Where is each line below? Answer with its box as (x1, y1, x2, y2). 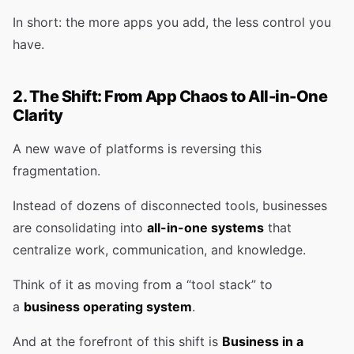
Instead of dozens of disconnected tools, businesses (13, 198, 327, 213)
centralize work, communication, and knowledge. (13, 242, 306, 258)
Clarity (13, 106, 63, 125)
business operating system (24, 299, 192, 314)
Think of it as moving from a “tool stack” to (13, 277, 273, 292)
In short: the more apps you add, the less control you (13, 14, 331, 30)
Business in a (222, 333, 303, 349)
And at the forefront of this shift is (13, 333, 222, 349)
